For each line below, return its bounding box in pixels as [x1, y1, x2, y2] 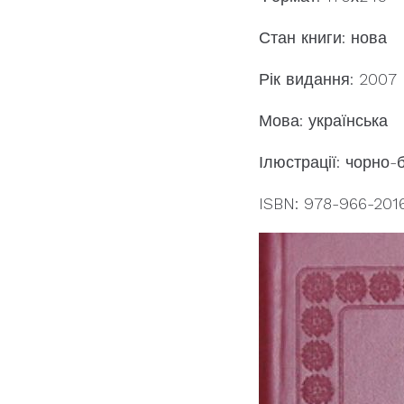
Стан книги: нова [259, 27, 387, 47]
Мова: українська [259, 110, 388, 130]
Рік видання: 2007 [259, 69, 397, 88]
